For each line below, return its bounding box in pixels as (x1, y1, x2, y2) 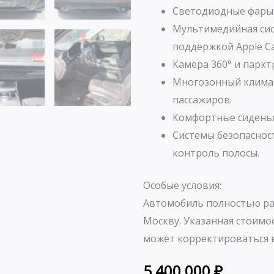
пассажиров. (172, 93, 232, 107)
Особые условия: (143, 179, 221, 193)
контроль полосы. (172, 146, 259, 160)
